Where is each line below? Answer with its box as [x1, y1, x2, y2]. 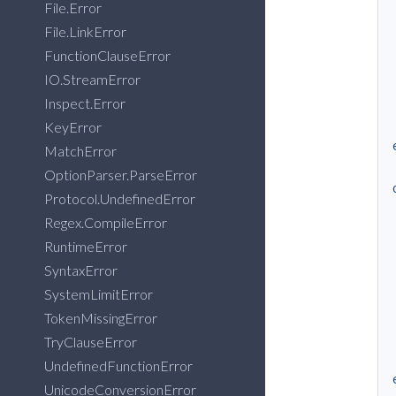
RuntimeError [44, 238, 130, 255]
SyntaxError [44, 262, 120, 279]
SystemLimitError [44, 286, 156, 303]
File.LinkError [44, 23, 129, 41]
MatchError [44, 142, 119, 160]
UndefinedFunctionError [44, 357, 195, 375]
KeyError [44, 118, 104, 136]
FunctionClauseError [44, 47, 173, 65]
